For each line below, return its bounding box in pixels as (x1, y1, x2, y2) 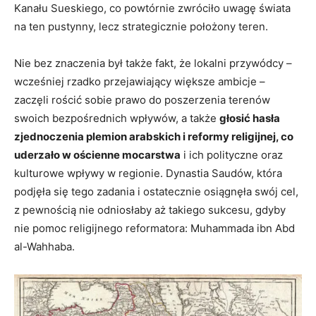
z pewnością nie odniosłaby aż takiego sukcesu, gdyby (14, 202, 286, 217)
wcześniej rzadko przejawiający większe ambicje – (14, 74, 265, 88)
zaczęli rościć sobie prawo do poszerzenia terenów (14, 92, 270, 107)
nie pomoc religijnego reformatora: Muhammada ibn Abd (14, 221, 295, 235)
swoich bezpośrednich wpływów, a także (14, 111, 219, 125)
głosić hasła (219, 111, 280, 125)
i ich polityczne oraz (181, 147, 283, 162)
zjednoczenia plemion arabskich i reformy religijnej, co (14, 129, 293, 143)
